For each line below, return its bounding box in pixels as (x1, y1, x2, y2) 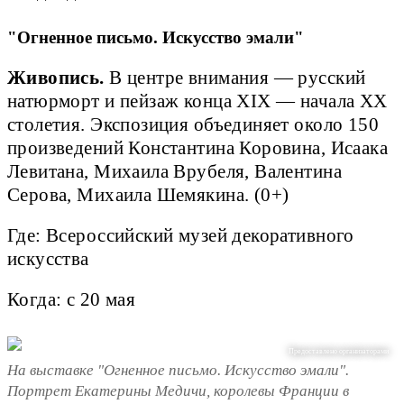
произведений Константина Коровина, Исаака (7, 137, 389, 158)
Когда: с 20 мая (7, 289, 136, 309)
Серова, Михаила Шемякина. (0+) (7, 184, 294, 205)
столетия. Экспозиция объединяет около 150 (7, 114, 380, 134)
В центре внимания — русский (104, 67, 366, 87)
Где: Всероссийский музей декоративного (7, 225, 354, 245)
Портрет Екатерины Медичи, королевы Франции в (7, 381, 349, 399)
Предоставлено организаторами (289, 347, 390, 356)
